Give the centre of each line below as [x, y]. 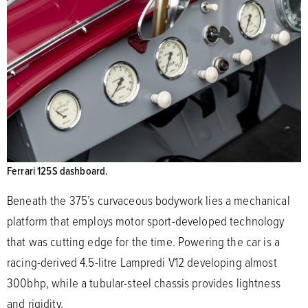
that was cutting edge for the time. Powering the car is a [143, 242]
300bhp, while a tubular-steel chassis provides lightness [144, 283]
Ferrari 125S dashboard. [58, 171]
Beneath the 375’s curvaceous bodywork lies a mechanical [148, 200]
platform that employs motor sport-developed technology [146, 221]
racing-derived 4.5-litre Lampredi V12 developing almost [142, 262]
